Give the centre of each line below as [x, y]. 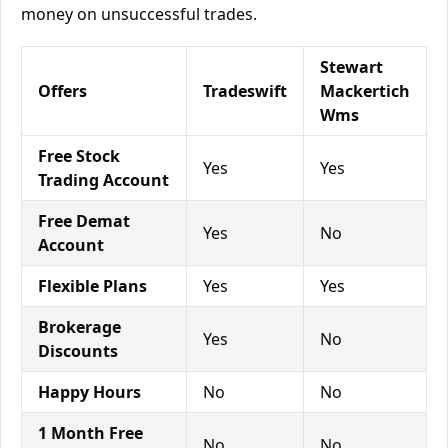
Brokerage [79, 327]
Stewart [351, 67]
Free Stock [79, 156]
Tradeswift [245, 91]
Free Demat [84, 221]
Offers [62, 91]
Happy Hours [89, 392]
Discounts [78, 351]
